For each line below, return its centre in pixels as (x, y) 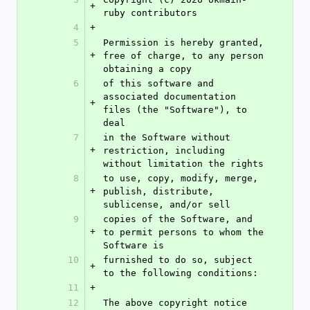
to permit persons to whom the (183, 232)
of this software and (158, 83)
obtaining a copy (147, 69)
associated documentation (170, 97)
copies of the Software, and (178, 219)
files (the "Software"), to (175, 110)
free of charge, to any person (183, 56)
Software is (134, 245)
